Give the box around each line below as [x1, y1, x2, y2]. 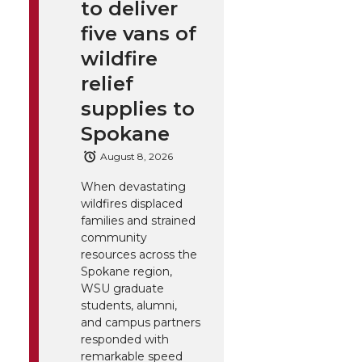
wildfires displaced [81, 196, 183, 212]
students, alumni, [81, 298, 177, 314]
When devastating [81, 179, 186, 195]
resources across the [81, 247, 197, 263]
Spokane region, [81, 264, 172, 280]
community [81, 230, 147, 246]
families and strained [81, 213, 196, 229]
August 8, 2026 [100, 150, 173, 163]
